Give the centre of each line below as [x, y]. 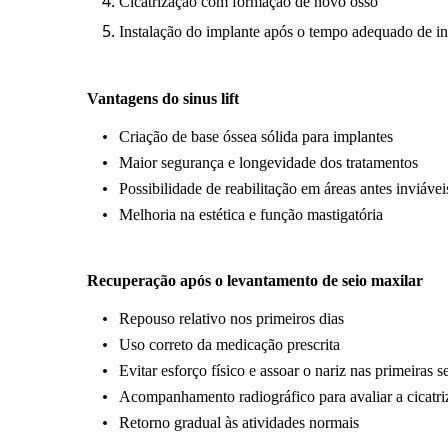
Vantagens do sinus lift [163, 98]
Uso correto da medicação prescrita [229, 344]
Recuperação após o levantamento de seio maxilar [255, 280]
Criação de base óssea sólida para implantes [256, 136]
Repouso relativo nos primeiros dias [231, 318]
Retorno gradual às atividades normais [239, 422]
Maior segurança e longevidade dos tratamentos [268, 162]
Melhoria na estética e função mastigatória [251, 214]
